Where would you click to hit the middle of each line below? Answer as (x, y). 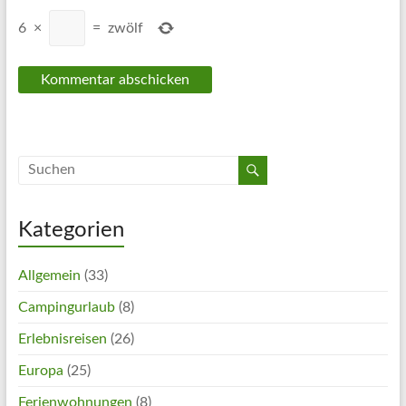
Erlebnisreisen (62, 338)
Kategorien (71, 230)
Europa (40, 370)
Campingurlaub (66, 307)
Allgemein (49, 275)
